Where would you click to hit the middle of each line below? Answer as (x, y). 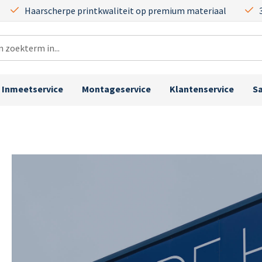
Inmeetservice (32, 89)
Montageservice (116, 89)
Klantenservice (202, 89)
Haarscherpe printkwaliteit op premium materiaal (125, 11)
